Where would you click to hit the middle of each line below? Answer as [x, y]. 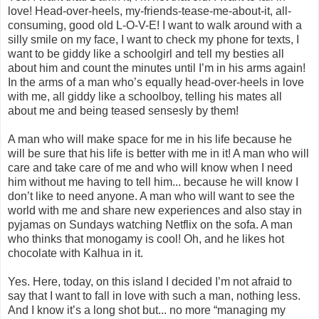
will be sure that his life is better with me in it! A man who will [158, 153]
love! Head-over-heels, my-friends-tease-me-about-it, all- [150, 11]
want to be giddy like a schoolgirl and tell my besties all [146, 53]
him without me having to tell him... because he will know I [153, 182]
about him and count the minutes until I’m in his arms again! [157, 68]
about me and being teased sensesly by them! [123, 110]
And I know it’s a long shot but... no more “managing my [147, 310]
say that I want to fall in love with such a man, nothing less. [154, 296]
